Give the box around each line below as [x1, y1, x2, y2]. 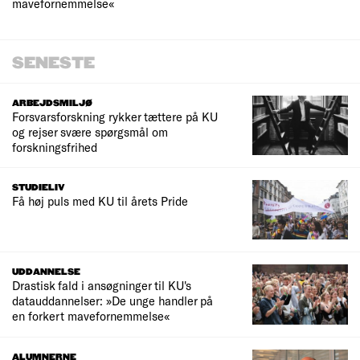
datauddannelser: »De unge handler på [12, 293, 213, 309]
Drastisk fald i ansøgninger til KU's [12, 278, 191, 293]
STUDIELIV [12, 182, 65, 194]
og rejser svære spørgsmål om [12, 125, 168, 140]
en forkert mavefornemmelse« [12, 309, 170, 324]
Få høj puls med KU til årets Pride [12, 194, 188, 209]
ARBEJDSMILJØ [12, 98, 92, 109]
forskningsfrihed [12, 140, 97, 155]
